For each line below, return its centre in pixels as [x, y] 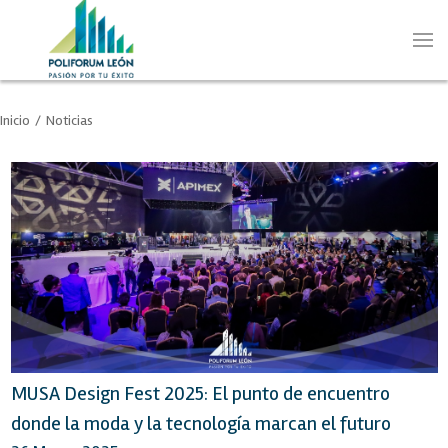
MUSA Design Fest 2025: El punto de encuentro [200, 394]
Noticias [69, 120]
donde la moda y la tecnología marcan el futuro [200, 424]
